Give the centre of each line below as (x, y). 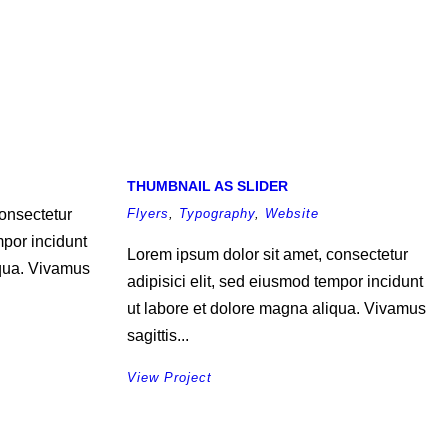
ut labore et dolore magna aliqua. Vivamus (276, 308)
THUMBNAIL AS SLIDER (207, 186)
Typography (217, 213)
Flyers (148, 213)
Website (292, 213)
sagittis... (158, 335)
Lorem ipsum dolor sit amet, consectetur (267, 254)
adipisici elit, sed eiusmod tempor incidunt (275, 281)
